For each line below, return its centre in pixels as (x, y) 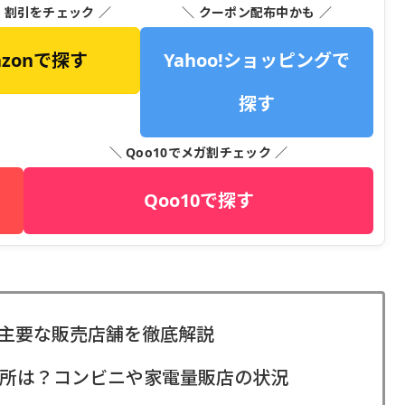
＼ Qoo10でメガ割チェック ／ (198, 152)
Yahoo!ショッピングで (257, 60)
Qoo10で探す (198, 200)
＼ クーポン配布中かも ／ (257, 12)
